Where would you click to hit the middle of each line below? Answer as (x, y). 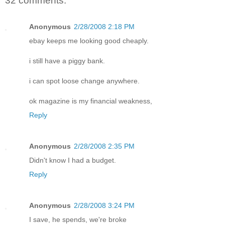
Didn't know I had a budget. (73, 160)
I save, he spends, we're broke (78, 219)
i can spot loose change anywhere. (84, 81)
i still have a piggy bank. (67, 61)
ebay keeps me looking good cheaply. (89, 40)
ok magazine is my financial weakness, (91, 101)
